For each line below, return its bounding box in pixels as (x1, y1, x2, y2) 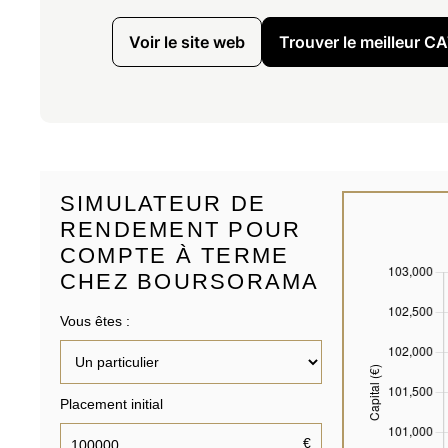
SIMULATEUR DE (60, 190, 267, 216)
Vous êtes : (60, 312, 130, 329)
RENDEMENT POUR (60, 216, 302, 242)
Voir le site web (129, 31, 245, 52)
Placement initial (60, 395, 163, 412)
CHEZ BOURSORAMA (60, 268, 320, 294)
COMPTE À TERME (60, 242, 290, 268)
